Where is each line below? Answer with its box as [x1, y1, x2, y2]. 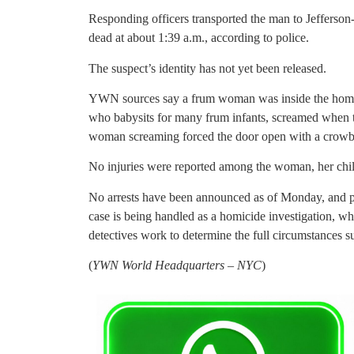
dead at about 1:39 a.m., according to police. [88, 31, 309, 45]
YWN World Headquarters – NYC [92, 258, 262, 273]
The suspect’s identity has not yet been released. [88, 61, 326, 75]
